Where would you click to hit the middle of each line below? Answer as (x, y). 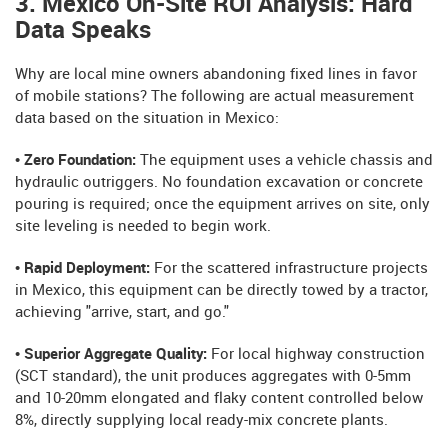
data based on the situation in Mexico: (147, 118)
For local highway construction (318, 354)
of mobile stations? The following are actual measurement (214, 96)
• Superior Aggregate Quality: (113, 354)
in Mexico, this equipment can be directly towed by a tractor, (221, 290)
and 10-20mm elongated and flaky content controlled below (219, 398)
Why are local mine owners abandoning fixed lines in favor (216, 74)
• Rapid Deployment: (84, 268)
